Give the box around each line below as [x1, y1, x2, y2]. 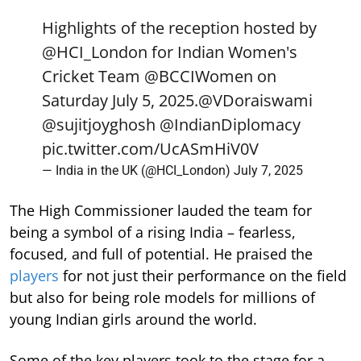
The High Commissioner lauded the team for [10, 200, 312, 220]
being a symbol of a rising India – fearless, [10, 222, 296, 242]
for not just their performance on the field [59, 265, 346, 285]
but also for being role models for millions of [10, 287, 315, 307]
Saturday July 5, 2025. [42, 89, 198, 111]
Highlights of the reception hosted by [42, 16, 317, 39]
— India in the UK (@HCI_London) [42, 162, 234, 178]
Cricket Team [42, 64, 144, 87]
